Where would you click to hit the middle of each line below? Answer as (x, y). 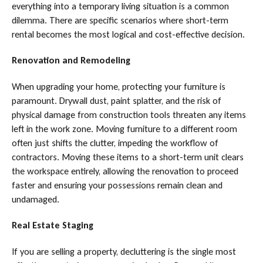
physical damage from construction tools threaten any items (129, 114)
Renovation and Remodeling (71, 60)
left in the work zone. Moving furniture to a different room (124, 129)
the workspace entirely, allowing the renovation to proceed (125, 171)
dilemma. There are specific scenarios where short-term (120, 20)
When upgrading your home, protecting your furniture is (118, 86)
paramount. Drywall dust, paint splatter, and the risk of (116, 100)
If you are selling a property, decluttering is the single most (124, 251)
